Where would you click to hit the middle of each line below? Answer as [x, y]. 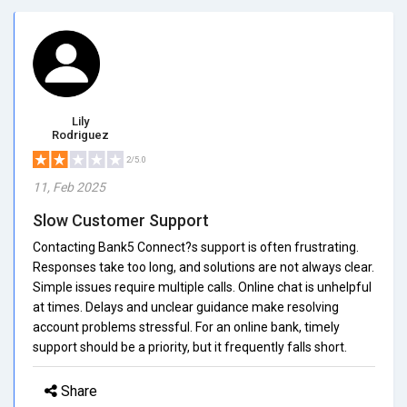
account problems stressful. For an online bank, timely [186, 327]
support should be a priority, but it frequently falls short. [190, 347]
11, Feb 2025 [69, 187]
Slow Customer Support [121, 220]
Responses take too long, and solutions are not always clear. [203, 267]
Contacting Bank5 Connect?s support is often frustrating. [196, 247]
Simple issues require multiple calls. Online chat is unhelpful [202, 287]
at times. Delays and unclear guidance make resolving [186, 307]
